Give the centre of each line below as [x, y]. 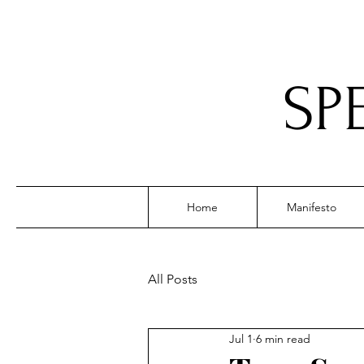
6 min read [283, 338]
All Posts [173, 279]
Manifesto [312, 207]
